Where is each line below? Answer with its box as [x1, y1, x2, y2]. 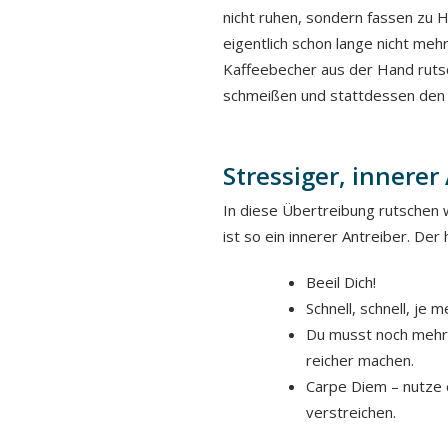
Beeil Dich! [305, 272, 376, 292]
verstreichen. [305, 402, 396, 422]
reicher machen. [305, 350, 414, 370]
